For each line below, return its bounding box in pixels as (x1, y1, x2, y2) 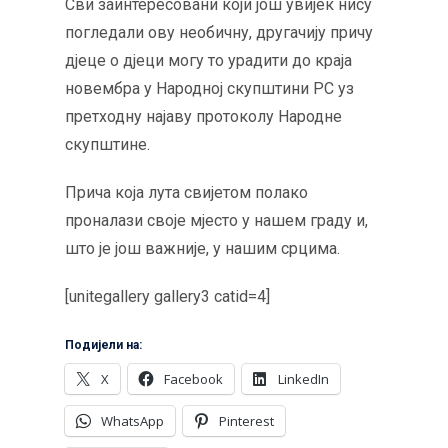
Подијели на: (65, 338, 142, 352)
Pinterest (219, 412, 274, 430)
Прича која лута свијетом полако (65, 183, 308, 202)
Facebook (164, 370, 223, 388)
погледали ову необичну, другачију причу (65, 23, 373, 42)
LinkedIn (278, 370, 329, 388)
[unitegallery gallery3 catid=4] (65, 287, 270, 306)
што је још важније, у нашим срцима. (65, 239, 340, 258)
